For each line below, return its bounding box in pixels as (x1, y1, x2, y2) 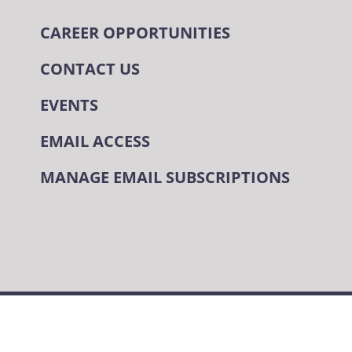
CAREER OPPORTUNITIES (39, 21, 230, 45)
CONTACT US (39, 57, 140, 81)
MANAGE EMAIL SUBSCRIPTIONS (39, 166, 290, 189)
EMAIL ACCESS (39, 130, 150, 153)
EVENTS (39, 93, 98, 117)
